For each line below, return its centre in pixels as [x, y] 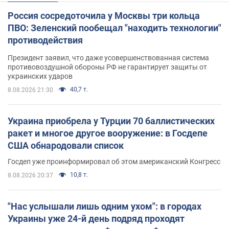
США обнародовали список [66, 145]
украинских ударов [40, 76]
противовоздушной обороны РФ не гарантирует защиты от [107, 67]
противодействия [45, 40]
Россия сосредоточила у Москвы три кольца [104, 15]
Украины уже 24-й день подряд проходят [96, 218]
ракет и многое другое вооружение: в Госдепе [108, 133]
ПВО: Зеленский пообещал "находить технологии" [114, 28]
